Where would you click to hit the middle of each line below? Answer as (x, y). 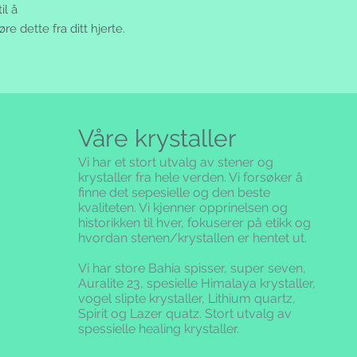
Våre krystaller (157, 139)
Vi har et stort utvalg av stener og (175, 163)
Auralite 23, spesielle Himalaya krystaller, (196, 284)
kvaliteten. (108, 208)
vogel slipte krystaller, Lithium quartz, (186, 299)
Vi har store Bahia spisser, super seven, (192, 269)
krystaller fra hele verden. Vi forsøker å (190, 178)
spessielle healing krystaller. (158, 329)
